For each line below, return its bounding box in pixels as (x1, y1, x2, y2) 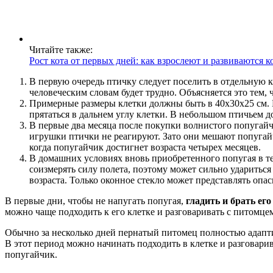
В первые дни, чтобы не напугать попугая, (5, 195, 186, 206)
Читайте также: (29, 44, 93, 55)
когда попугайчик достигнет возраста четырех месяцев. (29, 141, 261, 152)
